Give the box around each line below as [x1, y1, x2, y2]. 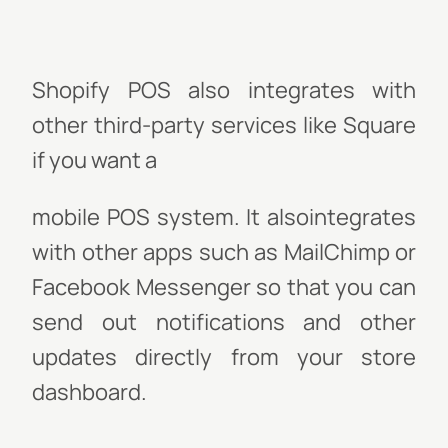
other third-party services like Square [32, 110, 416, 140]
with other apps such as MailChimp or [32, 237, 416, 267]
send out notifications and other [32, 307, 416, 337]
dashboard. [32, 377, 147, 407]
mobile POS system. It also [32, 202, 309, 232]
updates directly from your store [32, 342, 416, 372]
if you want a [32, 145, 157, 175]
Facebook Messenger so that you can [32, 272, 416, 302]
